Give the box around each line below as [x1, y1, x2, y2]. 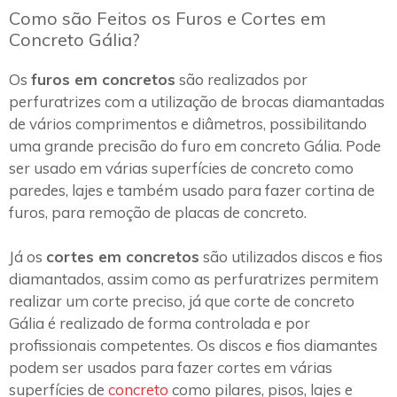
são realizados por [175, 69, 307, 89]
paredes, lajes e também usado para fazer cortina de [9, 180, 375, 199]
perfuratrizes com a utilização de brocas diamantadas [9, 91, 385, 111]
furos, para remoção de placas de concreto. [9, 202, 307, 222]
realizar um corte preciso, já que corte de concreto [9, 292, 354, 311]
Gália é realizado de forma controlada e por [9, 314, 310, 333]
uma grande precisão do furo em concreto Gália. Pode [9, 136, 381, 155]
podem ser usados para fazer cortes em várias [9, 358, 332, 378]
